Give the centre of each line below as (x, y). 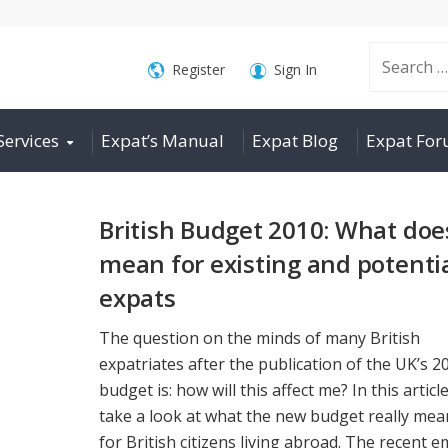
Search (359, 67)
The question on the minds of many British (259, 337)
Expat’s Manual (162, 140)
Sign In (295, 69)
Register (198, 69)
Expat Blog (295, 140)
